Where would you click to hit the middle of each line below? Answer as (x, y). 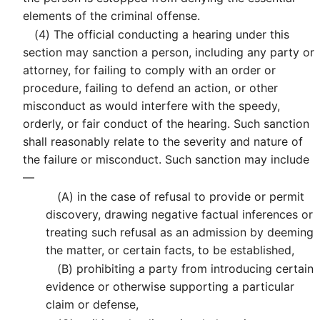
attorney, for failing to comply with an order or (149, 70)
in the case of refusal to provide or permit (189, 196)
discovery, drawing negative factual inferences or (179, 214)
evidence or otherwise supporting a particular (170, 287)
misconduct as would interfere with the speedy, (151, 106)
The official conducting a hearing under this (170, 35)
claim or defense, (92, 305)
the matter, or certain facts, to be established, (170, 250)
